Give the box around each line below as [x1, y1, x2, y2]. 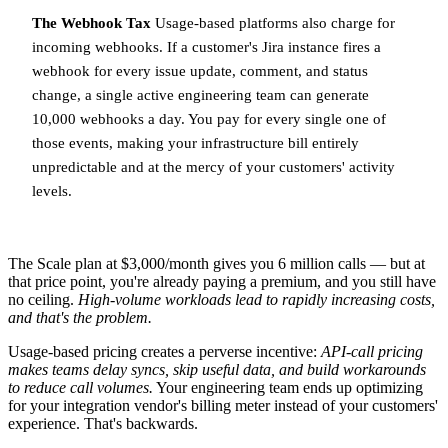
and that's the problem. [8, 309, 152, 327]
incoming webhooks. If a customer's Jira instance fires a [32, 38, 381, 56]
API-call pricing [321, 343, 423, 361]
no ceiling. [8, 291, 78, 309]
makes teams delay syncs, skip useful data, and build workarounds [8, 361, 426, 379]
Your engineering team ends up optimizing [153, 379, 423, 397]
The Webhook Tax [32, 14, 151, 32]
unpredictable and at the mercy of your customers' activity [32, 158, 395, 176]
